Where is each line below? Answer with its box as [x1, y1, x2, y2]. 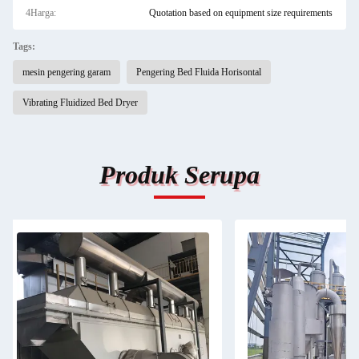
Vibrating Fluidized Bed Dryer [22, 97, 138, 108]
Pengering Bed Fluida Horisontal [136, 67, 261, 78]
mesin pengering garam [22, 67, 111, 78]
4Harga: [26, 7, 56, 18]
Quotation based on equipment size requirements [148, 7, 333, 18]
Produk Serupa [99, 160, 260, 189]
